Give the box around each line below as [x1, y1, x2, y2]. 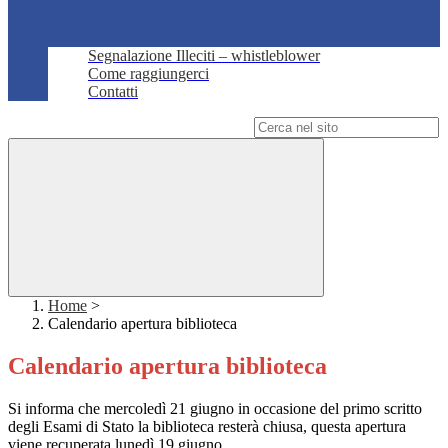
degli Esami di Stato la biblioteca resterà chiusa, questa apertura [8, 418, 406, 436]
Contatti [88, 83, 138, 101]
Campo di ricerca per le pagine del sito [8, 118, 250, 136]
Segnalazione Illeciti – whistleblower [88, 47, 320, 65]
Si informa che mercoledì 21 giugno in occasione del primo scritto [8, 400, 422, 418]
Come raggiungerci [88, 65, 209, 83]
